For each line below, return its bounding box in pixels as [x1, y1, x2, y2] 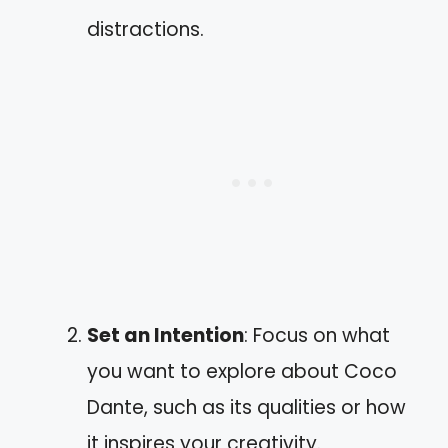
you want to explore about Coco [87, 357, 397, 385]
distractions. [87, 15, 204, 43]
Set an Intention [87, 321, 244, 349]
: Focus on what [244, 321, 390, 349]
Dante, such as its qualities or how [87, 393, 406, 421]
